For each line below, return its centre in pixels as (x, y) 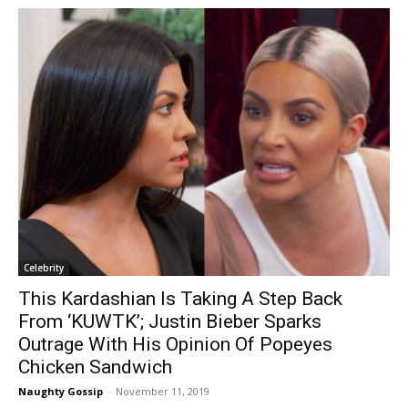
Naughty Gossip (61, 392)
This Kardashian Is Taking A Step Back (180, 299)
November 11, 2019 (163, 392)
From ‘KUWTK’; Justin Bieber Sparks (170, 322)
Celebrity (44, 268)
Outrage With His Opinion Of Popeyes (175, 345)
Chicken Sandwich (95, 367)
